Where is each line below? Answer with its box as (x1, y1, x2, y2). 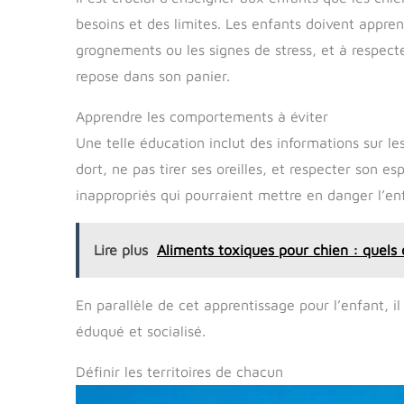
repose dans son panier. (76, 67, 230, 84)
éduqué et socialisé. (76, 322, 206, 339)
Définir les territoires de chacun (76, 363, 283, 380)
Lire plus (94, 241, 148, 258)
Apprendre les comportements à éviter (76, 107, 328, 124)
